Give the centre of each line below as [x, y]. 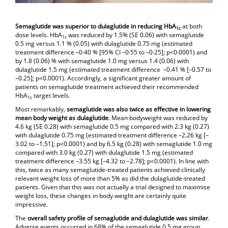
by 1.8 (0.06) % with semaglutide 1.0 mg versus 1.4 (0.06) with [102, 61]
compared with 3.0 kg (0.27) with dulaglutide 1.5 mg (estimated [104, 153]
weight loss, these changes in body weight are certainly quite [101, 196]
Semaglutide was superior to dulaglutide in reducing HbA [96, 26]
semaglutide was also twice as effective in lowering [139, 109]
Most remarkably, [41, 109]
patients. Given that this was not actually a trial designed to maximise [113, 187]
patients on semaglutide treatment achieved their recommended [107, 87]
